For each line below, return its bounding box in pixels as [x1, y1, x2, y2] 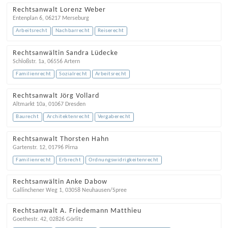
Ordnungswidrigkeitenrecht [89, 157, 159, 163]
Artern [64, 58, 80, 65]
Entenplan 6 [12, 15, 42, 21]
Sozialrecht [59, 71, 88, 77]
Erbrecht [59, 157, 81, 163]
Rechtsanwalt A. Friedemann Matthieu [12, 207, 141, 215]
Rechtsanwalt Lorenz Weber [12, 6, 106, 14]
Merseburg [62, 15, 89, 21]
